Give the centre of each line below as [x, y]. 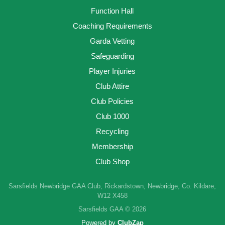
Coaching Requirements [112, 26]
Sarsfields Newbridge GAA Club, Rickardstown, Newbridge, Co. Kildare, [113, 186]
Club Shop [112, 161]
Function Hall [113, 11]
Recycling [113, 131]
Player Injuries [113, 71]
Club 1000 [112, 116]
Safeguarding [112, 56]
